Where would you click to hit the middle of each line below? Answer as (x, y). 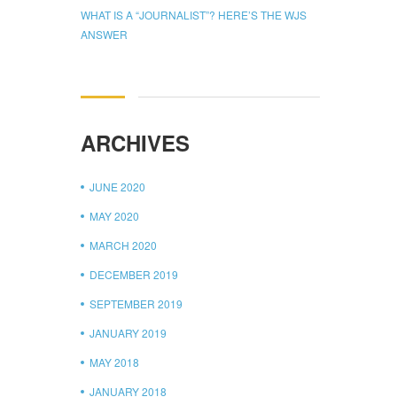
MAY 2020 (114, 215)
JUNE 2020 (117, 186)
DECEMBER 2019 (134, 274)
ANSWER (104, 34)
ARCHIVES (135, 142)
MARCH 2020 (123, 245)
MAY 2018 (114, 362)
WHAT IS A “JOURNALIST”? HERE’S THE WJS (194, 14)
